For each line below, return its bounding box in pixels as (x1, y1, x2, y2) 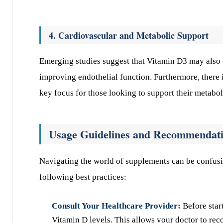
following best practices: (39, 172, 126, 182)
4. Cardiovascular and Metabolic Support (49, 29, 209, 42)
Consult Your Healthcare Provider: (52, 201, 181, 211)
